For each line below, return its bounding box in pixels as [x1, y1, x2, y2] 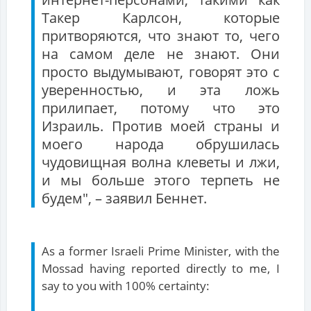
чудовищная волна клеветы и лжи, [42, 153, 280, 172]
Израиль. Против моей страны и [42, 117, 280, 136]
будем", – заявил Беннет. [42, 189, 207, 208]
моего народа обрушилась [42, 135, 280, 154]
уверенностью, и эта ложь [42, 81, 280, 100]
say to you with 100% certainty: [42, 278, 210, 294]
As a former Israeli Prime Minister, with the [42, 243, 280, 260]
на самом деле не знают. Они [42, 44, 280, 64]
